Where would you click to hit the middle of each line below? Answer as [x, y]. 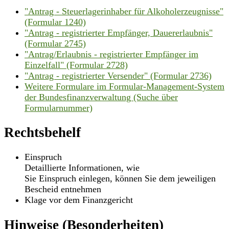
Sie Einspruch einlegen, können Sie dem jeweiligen [120, 179]
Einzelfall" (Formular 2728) [76, 65]
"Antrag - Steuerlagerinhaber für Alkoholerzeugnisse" [124, 11]
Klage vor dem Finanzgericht [79, 200]
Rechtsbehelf [42, 132]
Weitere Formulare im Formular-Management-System [124, 86]
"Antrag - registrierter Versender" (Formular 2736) [118, 75]
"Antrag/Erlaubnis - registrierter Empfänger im [111, 54]
